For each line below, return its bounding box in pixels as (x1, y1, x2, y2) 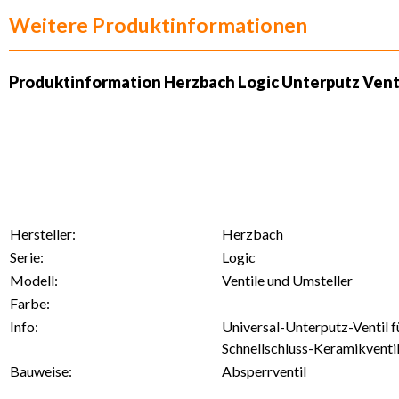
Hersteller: (10, 224, 76, 242)
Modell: (10, 271, 58, 289)
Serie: (10, 248, 44, 265)
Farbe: (10, 294, 50, 312)
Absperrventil (222, 362, 306, 379)
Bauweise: (10, 362, 72, 379)
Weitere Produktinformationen (9, 12, 307, 37)
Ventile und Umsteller (222, 271, 353, 289)
